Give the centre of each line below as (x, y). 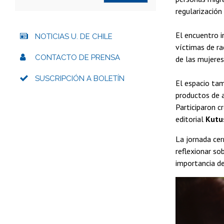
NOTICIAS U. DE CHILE (74, 36)
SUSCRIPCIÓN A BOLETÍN (80, 78)
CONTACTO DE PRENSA (77, 57)
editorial (190, 119)
